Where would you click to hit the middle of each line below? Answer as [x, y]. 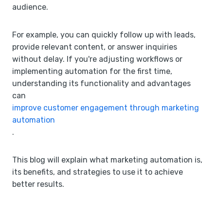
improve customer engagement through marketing [106, 108]
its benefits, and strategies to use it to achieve [98, 172]
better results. [38, 184]
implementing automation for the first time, [92, 71]
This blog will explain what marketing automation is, [107, 160]
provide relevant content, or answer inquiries [95, 47]
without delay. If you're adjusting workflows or [97, 59]
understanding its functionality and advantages [101, 83]
